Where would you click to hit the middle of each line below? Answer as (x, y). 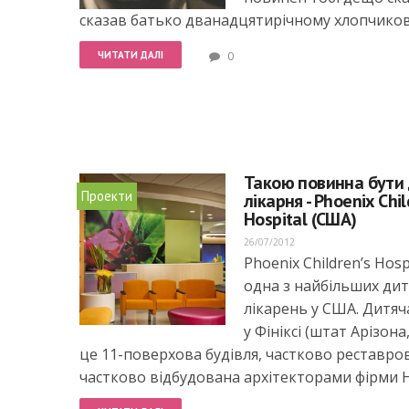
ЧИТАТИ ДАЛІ (131, 55)
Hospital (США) (300, 219)
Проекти (107, 196)
